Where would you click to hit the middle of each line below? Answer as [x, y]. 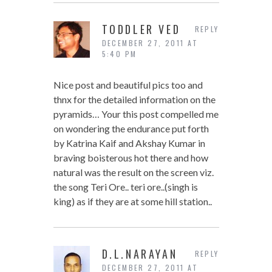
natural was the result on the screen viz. [133, 172]
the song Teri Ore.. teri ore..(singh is [125, 187]
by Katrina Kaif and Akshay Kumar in [129, 143]
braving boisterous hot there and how [131, 158]
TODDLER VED [141, 29]
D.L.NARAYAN [140, 254]
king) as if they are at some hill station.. [132, 202]
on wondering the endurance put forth [131, 129]
